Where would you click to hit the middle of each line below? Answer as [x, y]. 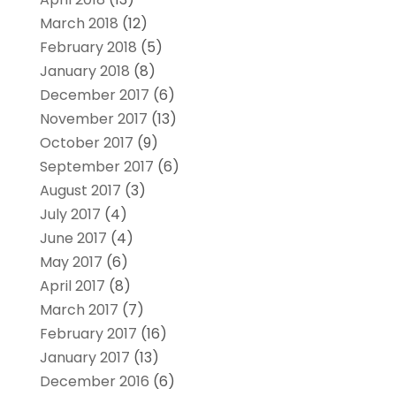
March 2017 [79, 310]
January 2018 [84, 72]
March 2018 [79, 24]
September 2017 [96, 167]
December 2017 [94, 95]
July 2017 [70, 215]
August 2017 [80, 191]
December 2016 [94, 382]
